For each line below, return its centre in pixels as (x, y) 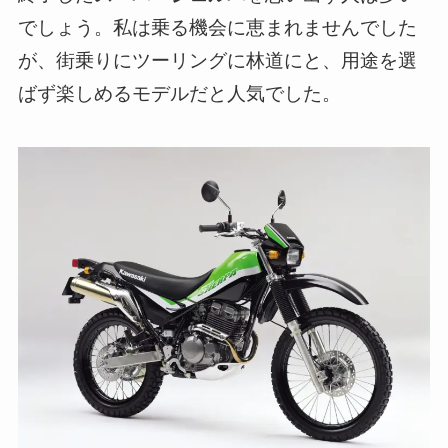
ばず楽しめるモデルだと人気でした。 (179, 93)
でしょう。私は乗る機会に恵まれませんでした (217, 27)
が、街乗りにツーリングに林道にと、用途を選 (217, 60)
